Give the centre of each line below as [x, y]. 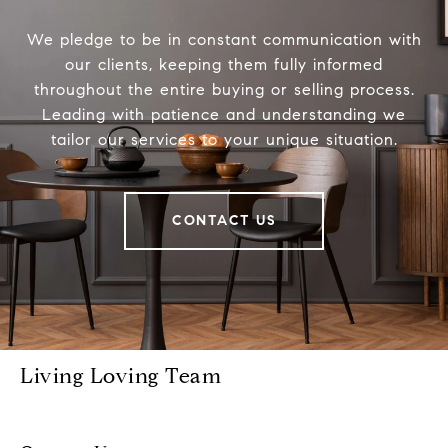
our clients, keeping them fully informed [224, 65]
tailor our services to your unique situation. [224, 140]
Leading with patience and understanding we [224, 115]
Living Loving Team [120, 376]
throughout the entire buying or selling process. [224, 90]
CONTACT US [224, 221]
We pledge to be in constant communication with [224, 40]
